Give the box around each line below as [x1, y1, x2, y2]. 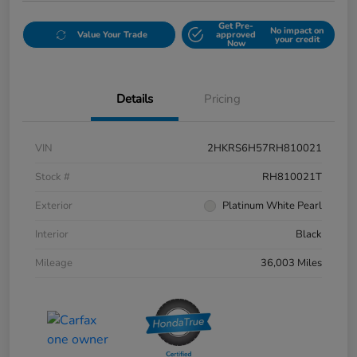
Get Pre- [218, 20, 254, 33]
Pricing [204, 91, 241, 108]
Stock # [35, 170, 70, 185]
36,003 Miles [261, 256, 322, 271]
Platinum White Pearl [222, 198, 322, 214]
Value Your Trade [76, 29, 147, 41]
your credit [274, 33, 320, 45]
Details [116, 91, 153, 108]
